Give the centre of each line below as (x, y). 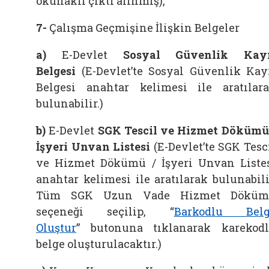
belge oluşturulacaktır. (97, 244)
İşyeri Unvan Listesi (93, 147)
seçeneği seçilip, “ (105, 211)
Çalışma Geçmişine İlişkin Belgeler (144, 28)
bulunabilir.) (70, 103)
